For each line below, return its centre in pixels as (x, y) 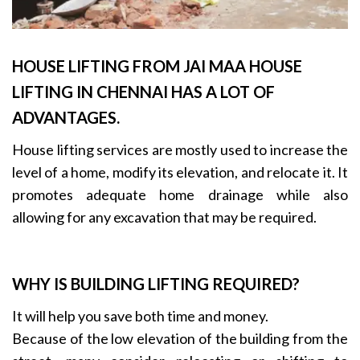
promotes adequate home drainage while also (180, 194)
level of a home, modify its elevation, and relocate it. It (180, 172)
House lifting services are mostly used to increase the (180, 149)
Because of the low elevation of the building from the (180, 338)
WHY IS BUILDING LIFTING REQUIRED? (156, 283)
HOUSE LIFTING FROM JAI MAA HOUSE (157, 65)
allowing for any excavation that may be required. (164, 217)
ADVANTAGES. (66, 117)
